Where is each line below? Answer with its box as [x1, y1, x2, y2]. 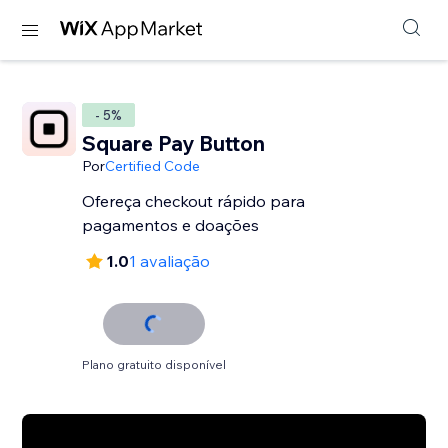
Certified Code [105, 157, 201, 175]
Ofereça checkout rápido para [82, 191, 306, 211]
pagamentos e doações [82, 215, 260, 235]
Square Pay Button [82, 130, 266, 156]
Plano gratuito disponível [82, 357, 227, 372]
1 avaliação [129, 251, 211, 271]
